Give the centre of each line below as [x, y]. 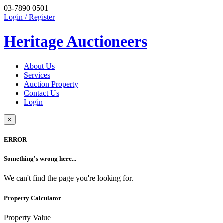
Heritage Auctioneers [76, 42]
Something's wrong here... [40, 159]
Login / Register [29, 17]
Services [37, 75]
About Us [39, 66]
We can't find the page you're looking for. [69, 178]
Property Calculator [33, 198]
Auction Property [51, 84]
